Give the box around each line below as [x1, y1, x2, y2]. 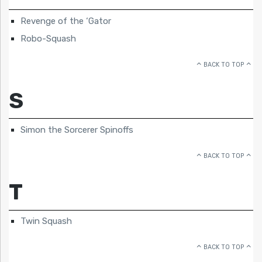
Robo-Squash [20, 33, 76, 44]
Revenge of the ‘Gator [20, 15, 111, 26]
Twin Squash [20, 216, 72, 227]
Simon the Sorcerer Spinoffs [20, 124, 133, 135]
